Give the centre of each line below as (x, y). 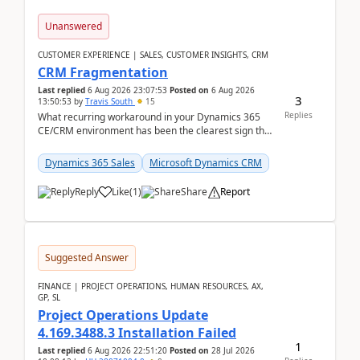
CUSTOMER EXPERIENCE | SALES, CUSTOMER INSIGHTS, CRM (153, 55)
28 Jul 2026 (233, 350)
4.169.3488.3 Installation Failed (137, 333)
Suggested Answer (87, 258)
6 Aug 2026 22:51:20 (127, 350)
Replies (298, 115)
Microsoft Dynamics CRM (206, 163)
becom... (57, 158)
